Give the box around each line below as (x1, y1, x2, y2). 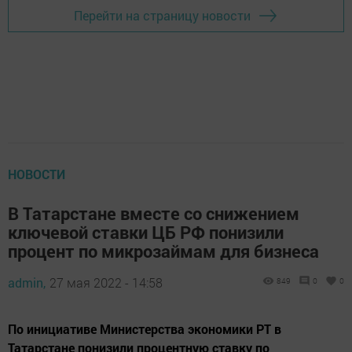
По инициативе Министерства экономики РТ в (8, 320, 281, 337)
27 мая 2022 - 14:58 (49, 273, 163, 291)
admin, (8, 273, 46, 291)
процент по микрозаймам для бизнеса (8, 239, 319, 262)
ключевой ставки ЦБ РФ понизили (8, 220, 284, 244)
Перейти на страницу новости (74, 7, 251, 24)
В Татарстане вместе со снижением (8, 201, 299, 225)
